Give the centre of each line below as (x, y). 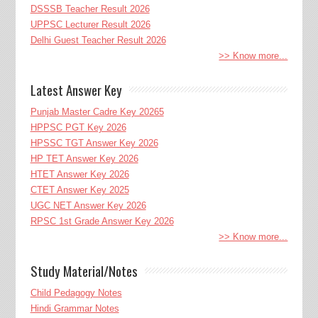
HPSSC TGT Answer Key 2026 (94, 143)
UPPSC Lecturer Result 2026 (90, 24)
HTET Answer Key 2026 (79, 174)
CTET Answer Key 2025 (79, 190)
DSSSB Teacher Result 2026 (90, 9)
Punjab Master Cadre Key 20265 (97, 112)
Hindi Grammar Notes (75, 308)
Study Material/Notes (84, 270)
